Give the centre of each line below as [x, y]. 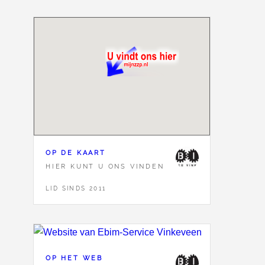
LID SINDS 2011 [76, 189]
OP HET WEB [74, 258]
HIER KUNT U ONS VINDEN [105, 166]
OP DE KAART [76, 152]
